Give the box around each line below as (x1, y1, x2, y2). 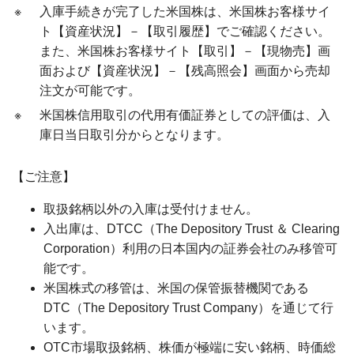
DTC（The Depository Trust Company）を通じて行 (43, 300, 333, 314)
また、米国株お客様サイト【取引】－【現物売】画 (40, 43, 330, 58)
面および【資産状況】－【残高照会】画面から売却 (40, 63, 330, 77)
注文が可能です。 (40, 83, 141, 97)
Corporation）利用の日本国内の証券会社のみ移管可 (43, 241, 337, 255)
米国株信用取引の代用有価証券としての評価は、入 (40, 107, 330, 122)
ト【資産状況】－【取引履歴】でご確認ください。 (40, 24, 330, 38)
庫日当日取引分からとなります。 (40, 127, 229, 141)
